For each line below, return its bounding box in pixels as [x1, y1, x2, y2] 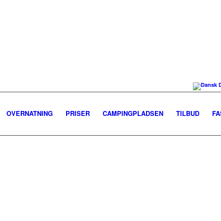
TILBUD [176, 109, 199, 118]
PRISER [66, 109, 90, 118]
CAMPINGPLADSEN [103, 109, 163, 118]
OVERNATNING [6, 109, 53, 118]
